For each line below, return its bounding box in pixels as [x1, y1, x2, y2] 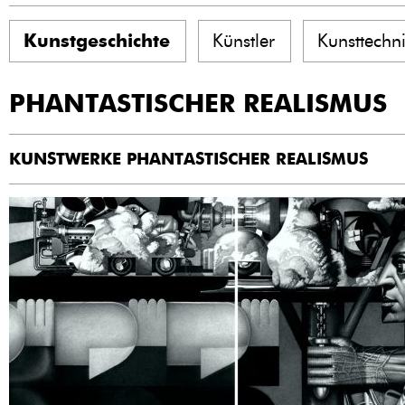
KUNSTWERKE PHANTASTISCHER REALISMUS [9, 148, 368, 169]
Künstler [212, 29, 275, 52]
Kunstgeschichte [24, 29, 170, 52]
